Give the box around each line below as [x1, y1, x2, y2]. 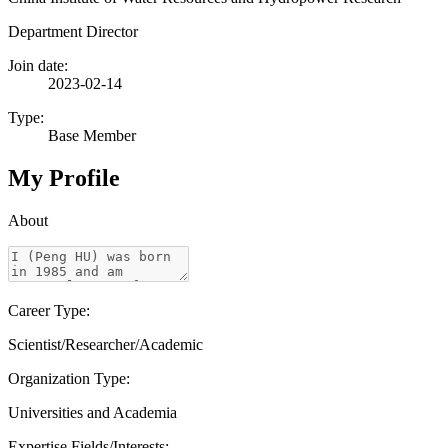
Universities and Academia [8, 403, 177, 421]
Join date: [8, 56, 68, 74]
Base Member [48, 126, 136, 144]
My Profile [8, 164, 120, 191]
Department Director [8, 22, 138, 40]
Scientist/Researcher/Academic [8, 335, 203, 353]
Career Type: [8, 301, 90, 319]
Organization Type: [8, 369, 130, 387]
